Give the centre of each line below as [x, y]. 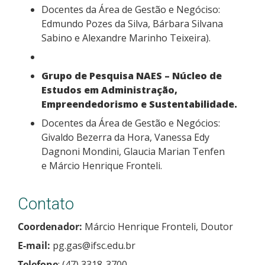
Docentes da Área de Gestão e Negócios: [132, 123]
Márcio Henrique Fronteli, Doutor [159, 226]
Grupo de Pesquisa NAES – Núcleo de [132, 75]
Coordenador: [51, 226]
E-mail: [35, 245]
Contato [46, 204]
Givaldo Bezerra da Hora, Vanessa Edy [125, 137]
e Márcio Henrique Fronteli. [102, 165]
